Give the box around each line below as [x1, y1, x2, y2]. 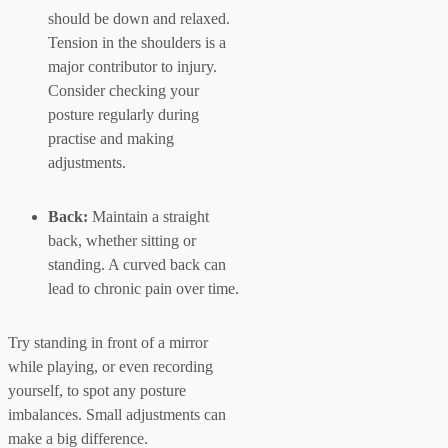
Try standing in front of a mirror [8, 333, 208, 351]
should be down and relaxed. [48, 9, 230, 27]
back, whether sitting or [48, 231, 196, 249]
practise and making [48, 129, 174, 147]
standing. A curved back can [48, 255, 226, 273]
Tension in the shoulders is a [48, 33, 226, 51]
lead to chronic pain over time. [48, 279, 239, 297]
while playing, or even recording [8, 357, 213, 375]
